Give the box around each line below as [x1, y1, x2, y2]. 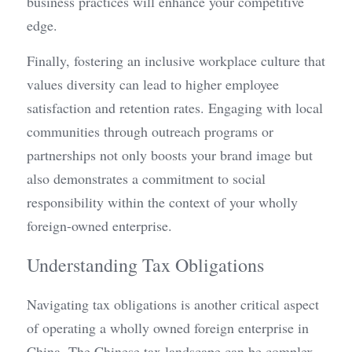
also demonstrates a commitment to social [27, 169, 266, 189]
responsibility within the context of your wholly [27, 192, 298, 212]
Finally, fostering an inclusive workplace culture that [27, 51, 325, 71]
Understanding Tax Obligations [27, 252, 264, 278]
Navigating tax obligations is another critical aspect [27, 295, 319, 314]
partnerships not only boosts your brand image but [27, 145, 313, 165]
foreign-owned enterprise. [27, 216, 172, 236]
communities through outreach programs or [27, 122, 273, 141]
